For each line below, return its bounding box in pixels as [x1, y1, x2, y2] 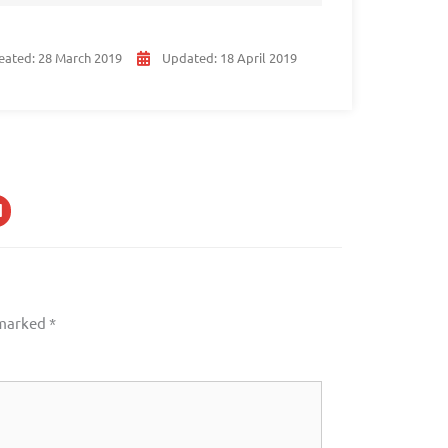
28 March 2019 [38, 49, 122, 67]
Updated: [162, 49, 220, 67]
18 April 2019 [220, 49, 297, 67]
